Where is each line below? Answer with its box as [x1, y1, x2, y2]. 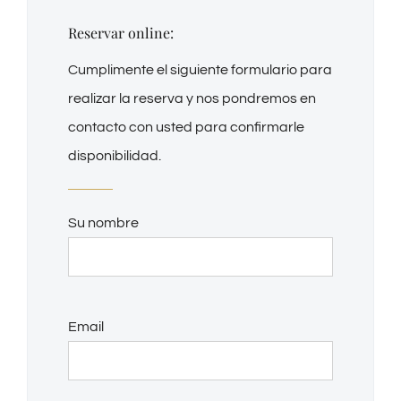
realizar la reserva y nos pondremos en [68, 91, 316, 107]
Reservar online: [68, 22, 174, 42]
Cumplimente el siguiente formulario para [68, 63, 332, 78]
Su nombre [68, 216, 139, 231]
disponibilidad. [68, 149, 161, 164]
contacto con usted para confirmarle [68, 120, 304, 135]
